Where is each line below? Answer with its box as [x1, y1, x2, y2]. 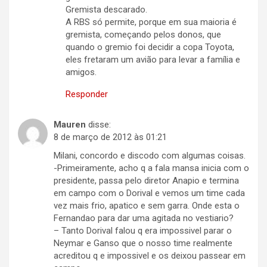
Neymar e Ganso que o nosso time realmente [54, 238, 232, 249]
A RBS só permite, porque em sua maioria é [66, 17, 237, 28]
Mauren [54, 119, 86, 131]
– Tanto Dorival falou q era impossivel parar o [54, 225, 232, 237]
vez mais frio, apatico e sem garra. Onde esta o [54, 200, 240, 212]
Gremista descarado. [66, 4, 147, 15]
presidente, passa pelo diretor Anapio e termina [54, 175, 239, 187]
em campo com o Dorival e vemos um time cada [54, 188, 245, 199]
